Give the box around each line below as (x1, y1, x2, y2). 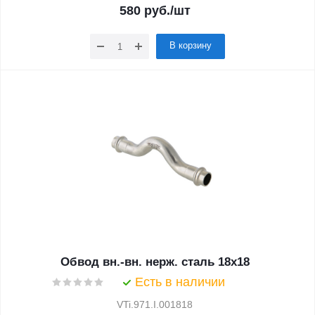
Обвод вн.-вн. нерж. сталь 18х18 (60, 255, 250, 269)
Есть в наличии (135, 275, 225, 289)
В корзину (169, 40, 212, 51)
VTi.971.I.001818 (117, 299, 193, 310)
